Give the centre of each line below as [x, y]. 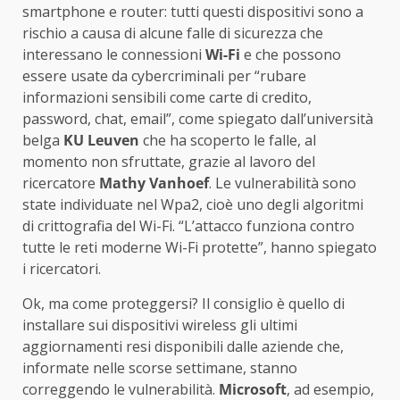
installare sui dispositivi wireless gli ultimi [160, 325]
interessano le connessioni [114, 55]
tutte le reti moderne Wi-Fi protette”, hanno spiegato [200, 248]
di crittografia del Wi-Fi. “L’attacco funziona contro [188, 226]
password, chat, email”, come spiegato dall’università [198, 119]
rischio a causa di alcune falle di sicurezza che [173, 33]
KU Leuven [101, 141]
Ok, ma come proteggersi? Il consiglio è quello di [183, 304]
